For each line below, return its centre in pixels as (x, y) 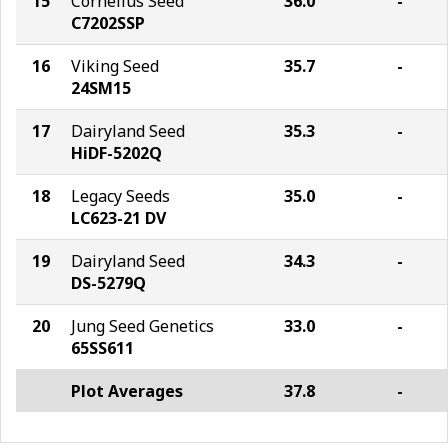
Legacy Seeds (120, 196)
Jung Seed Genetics (142, 326)
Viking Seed (115, 66)
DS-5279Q (108, 283)
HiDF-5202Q (116, 153)
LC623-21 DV (118, 218)
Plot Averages (127, 391)
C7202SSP (108, 23)
